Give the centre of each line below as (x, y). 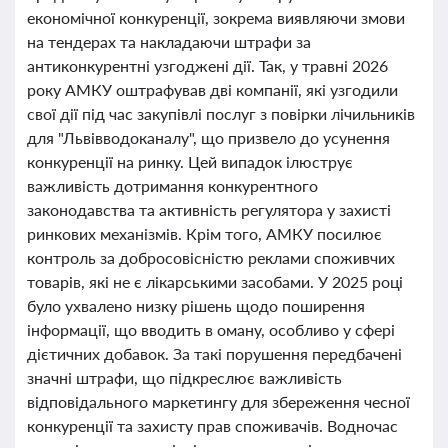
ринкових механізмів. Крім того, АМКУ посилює (204, 233)
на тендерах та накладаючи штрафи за (169, 41)
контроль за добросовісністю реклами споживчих (211, 257)
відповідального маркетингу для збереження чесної (218, 401)
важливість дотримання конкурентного (172, 185)
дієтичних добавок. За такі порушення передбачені (214, 353)
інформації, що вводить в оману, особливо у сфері (211, 329)
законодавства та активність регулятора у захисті (209, 209)
